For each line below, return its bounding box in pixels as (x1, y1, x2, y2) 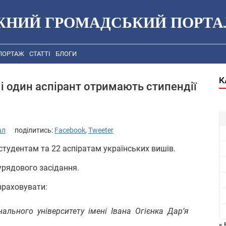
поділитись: (15, 126, 54, 134)
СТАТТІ (29, 50, 50, 58)
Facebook (54, 126, 85, 134)
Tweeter (88, 126, 114, 134)
